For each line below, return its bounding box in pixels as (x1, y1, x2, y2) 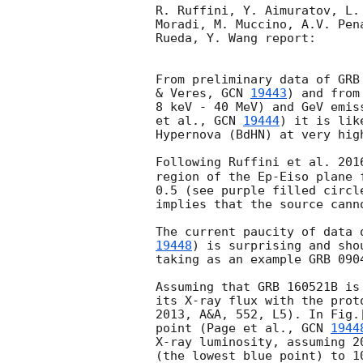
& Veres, (156, 86, 221, 101)
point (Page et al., (156, 320, 301, 335)
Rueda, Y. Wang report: (156, 31, 316, 46)
